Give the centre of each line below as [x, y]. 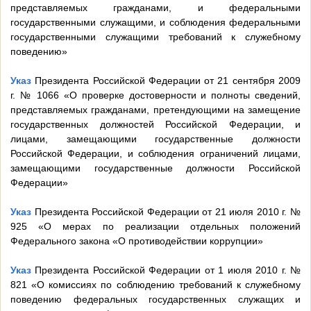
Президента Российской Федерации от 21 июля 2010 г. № [166, 212]
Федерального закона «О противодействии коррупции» [137, 241]
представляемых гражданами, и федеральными [155, 8]
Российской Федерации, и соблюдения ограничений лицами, [155, 154]
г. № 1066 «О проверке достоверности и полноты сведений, [155, 95]
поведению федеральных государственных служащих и [155, 300]
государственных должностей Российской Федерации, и [155, 125]
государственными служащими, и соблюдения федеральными [155, 23]
